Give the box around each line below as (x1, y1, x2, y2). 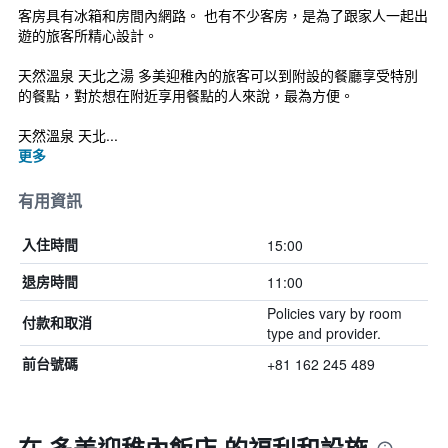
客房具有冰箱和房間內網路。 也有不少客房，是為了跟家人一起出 (18, 5, 428, 25)
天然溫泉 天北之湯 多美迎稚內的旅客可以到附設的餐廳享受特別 (18, 65, 418, 85)
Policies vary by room (266, 303, 402, 323)
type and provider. (266, 323, 381, 343)
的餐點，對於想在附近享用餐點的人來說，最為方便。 (18, 85, 354, 105)
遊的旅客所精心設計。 (18, 25, 158, 45)
